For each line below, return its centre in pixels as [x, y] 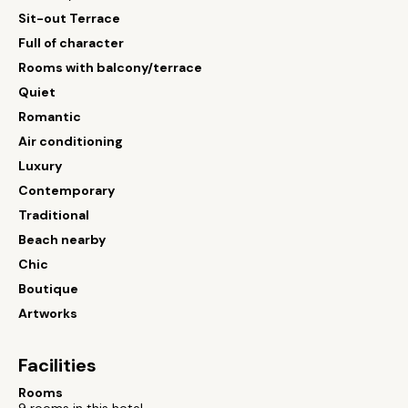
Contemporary [66, 190]
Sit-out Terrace [69, 18]
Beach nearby [62, 240]
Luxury [40, 166]
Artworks [48, 313]
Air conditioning [71, 141]
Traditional [54, 215]
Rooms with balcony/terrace [110, 67]
